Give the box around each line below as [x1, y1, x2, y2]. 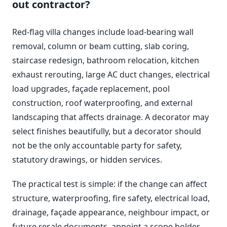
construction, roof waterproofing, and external [12, 97, 193, 108]
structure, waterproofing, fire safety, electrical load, [12, 192, 210, 204]
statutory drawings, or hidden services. [12, 154, 162, 165]
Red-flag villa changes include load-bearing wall [12, 26, 194, 37]
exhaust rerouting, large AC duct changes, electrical [12, 68, 210, 80]
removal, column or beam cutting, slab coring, [12, 40, 189, 52]
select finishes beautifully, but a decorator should [12, 125, 201, 137]
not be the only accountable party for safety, [12, 139, 182, 151]
